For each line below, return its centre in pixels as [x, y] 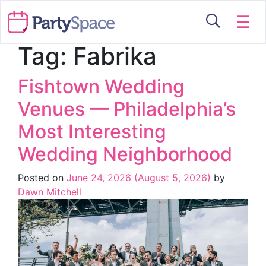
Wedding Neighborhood [125, 154]
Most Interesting [92, 132]
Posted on [42, 178]
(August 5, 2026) [172, 178]
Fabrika [115, 56]
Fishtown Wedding [101, 86]
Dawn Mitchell [50, 192]
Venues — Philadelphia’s [127, 109]
